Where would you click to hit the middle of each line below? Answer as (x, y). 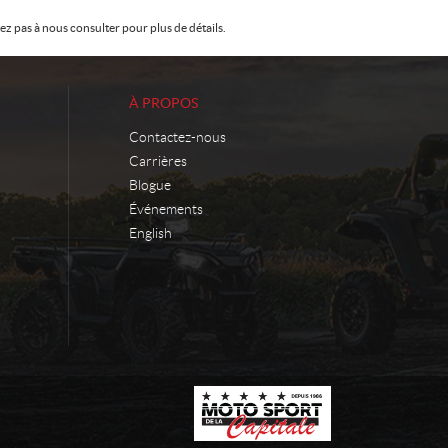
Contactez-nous (177, 137)
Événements (166, 209)
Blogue (150, 185)
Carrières (158, 161)
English (150, 233)
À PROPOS (163, 103)
